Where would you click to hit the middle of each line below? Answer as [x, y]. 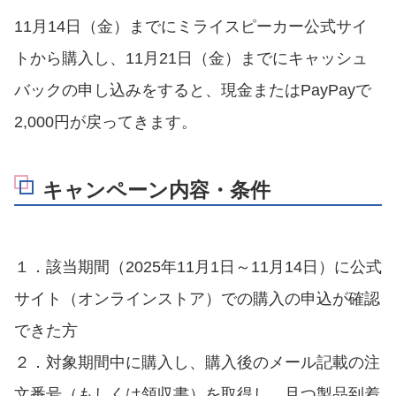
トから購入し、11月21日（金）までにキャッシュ [191, 58]
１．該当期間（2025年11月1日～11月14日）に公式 [198, 267]
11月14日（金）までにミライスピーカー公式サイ [191, 26]
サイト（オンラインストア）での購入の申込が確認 [197, 299]
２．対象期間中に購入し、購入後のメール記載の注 [197, 363]
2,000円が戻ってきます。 [106, 122]
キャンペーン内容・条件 [156, 190]
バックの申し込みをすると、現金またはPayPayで [193, 90]
